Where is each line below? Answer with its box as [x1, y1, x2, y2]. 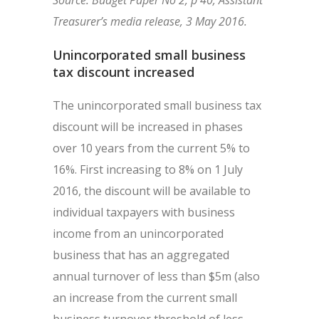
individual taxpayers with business [53, 204, 235, 220]
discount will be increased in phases [53, 119, 243, 135]
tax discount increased [53, 63, 194, 80]
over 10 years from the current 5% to [53, 140, 250, 156]
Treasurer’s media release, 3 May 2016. [53, 14, 247, 29]
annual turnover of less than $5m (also [53, 268, 260, 284]
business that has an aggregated [53, 247, 229, 263]
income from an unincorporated [53, 226, 224, 241]
